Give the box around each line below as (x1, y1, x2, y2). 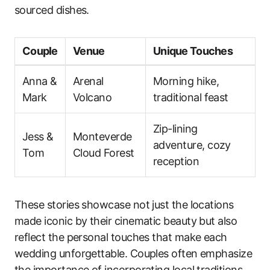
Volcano (73, 90, 112, 104)
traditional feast (153, 90, 228, 104)
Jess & (22, 130, 54, 143)
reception (153, 154, 199, 168)
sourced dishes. (14, 3, 89, 16)
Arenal (73, 74, 104, 87)
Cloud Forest (73, 146, 134, 159)
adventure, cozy (153, 138, 231, 151)
